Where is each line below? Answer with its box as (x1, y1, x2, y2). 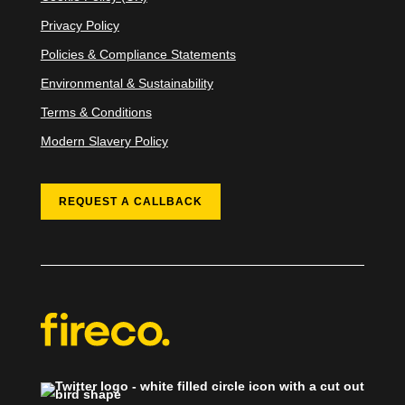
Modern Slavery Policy (40, 133, 168, 148)
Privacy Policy (40, 17, 119, 33)
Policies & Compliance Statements (40, 46, 236, 61)
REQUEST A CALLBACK (58, 194, 202, 208)
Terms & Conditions (40, 104, 152, 119)
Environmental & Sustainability (40, 75, 213, 90)
